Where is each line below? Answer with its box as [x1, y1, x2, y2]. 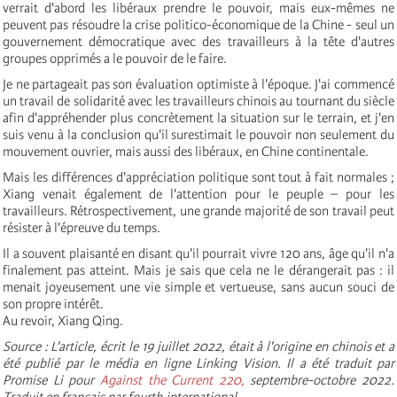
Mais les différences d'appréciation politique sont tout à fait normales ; [3, 168, 394, 185]
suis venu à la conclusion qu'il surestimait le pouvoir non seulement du [3, 126, 394, 143]
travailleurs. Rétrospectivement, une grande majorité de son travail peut [3, 202, 394, 219]
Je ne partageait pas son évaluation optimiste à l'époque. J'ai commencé [3, 75, 394, 92]
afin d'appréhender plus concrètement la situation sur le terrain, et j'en [3, 109, 394, 126]
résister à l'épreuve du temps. [3, 219, 160, 236]
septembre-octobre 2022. [244, 371, 394, 388]
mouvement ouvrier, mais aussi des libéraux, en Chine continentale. [3, 143, 369, 160]
